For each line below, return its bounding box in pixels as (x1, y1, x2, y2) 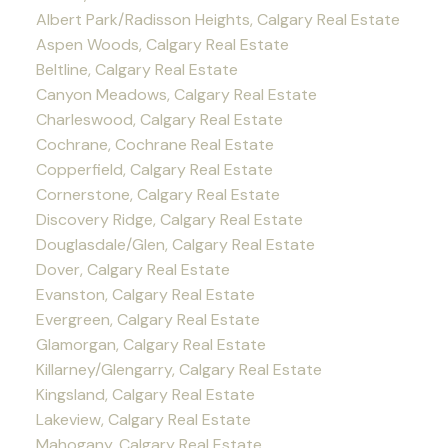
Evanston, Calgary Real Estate (35, 284, 255, 306)
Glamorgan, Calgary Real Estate (35, 334, 266, 356)
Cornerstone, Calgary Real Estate (35, 184, 280, 206)
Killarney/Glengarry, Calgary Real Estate (35, 359, 322, 381)
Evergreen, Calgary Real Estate (35, 309, 260, 331)
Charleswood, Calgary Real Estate (35, 109, 283, 131)
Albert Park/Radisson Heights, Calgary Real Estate (35, 9, 400, 31)
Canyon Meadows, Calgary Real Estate (35, 84, 317, 106)
